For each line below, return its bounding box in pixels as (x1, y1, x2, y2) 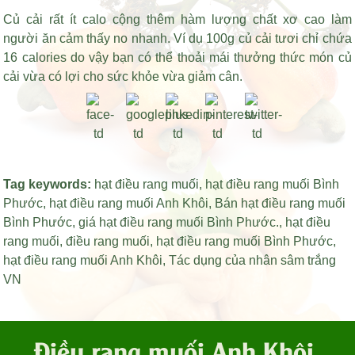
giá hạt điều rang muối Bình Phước (78, 215, 277, 229)
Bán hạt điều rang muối (215, 196, 346, 210)
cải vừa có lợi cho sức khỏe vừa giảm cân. (3, 69, 243, 83)
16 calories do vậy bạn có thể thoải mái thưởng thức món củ (3, 50, 352, 64)
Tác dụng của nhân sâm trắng (169, 253, 337, 267)
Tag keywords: (3, 177, 95, 191)
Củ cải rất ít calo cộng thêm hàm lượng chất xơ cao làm (3, 12, 352, 26)
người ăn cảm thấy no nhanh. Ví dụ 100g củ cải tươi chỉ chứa (3, 31, 352, 45)
